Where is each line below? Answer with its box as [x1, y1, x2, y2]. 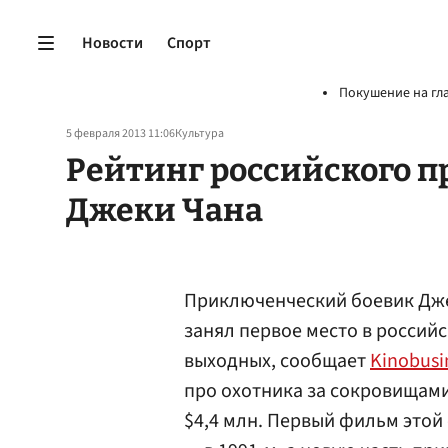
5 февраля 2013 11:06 [66, 125, 175, 142]
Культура [175, 125, 224, 142]
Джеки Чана [66, 191, 263, 229]
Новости [82, 31, 143, 54]
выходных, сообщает [184, 347, 370, 375]
